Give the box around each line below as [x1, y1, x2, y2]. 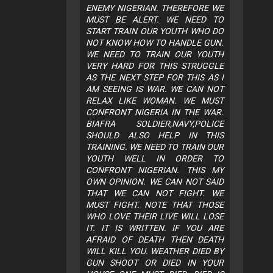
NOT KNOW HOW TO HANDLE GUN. [86, 38, 224, 48]
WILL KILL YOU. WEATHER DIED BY [86, 246, 224, 257]
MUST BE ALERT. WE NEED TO [86, 15, 224, 25]
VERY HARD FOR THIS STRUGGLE [86, 61, 224, 71]
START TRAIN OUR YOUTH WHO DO [86, 26, 224, 37]
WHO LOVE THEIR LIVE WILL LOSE [86, 211, 224, 222]
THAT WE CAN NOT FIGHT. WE [86, 188, 224, 199]
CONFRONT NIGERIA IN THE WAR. [86, 107, 224, 118]
